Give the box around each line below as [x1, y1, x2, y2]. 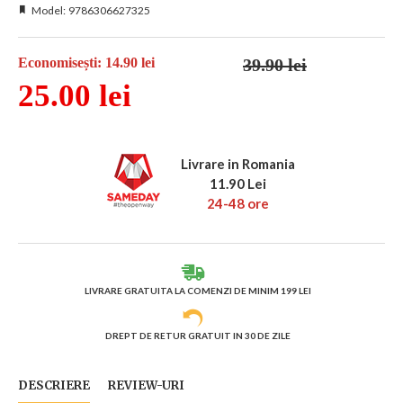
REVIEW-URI [108, 377, 184, 393]
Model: [31, 3, 66, 17]
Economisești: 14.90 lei [18, 55, 155, 71]
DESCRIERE [18, 377, 90, 393]
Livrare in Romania [181, 156, 296, 173]
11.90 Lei [210, 175, 267, 193]
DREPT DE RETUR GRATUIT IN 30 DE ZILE [104, 329, 291, 341]
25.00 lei [18, 77, 131, 113]
